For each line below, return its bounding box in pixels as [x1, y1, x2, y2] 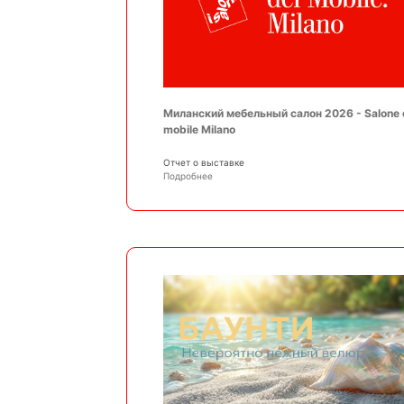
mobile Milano [162, 122, 235, 136]
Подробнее [162, 170, 213, 181]
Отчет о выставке [162, 156, 244, 168]
